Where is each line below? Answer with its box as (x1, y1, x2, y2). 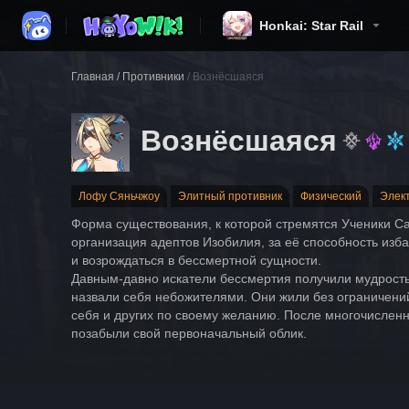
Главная (71, 70, 114, 83)
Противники (122, 70, 184, 83)
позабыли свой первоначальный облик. (71, 326, 307, 341)
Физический (300, 190, 362, 203)
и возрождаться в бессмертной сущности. (71, 253, 321, 267)
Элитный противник (178, 190, 282, 203)
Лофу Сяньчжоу (79, 190, 160, 203)
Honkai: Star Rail (259, 18, 363, 33)
